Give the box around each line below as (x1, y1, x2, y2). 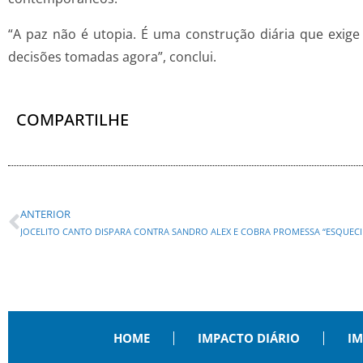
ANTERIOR (20, 207, 70, 222)
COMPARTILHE (16, 109, 129, 131)
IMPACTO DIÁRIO (197, 330, 300, 347)
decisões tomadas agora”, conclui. (8, 48, 216, 66)
